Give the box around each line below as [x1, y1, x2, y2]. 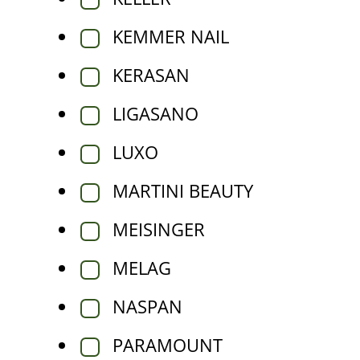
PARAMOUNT [112, 332, 223, 358]
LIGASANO [112, 100, 198, 126]
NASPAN [112, 293, 182, 319]
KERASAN [112, 62, 190, 88]
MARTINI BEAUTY [112, 178, 253, 203]
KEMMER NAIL [112, 23, 229, 49]
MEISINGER [112, 216, 205, 242]
